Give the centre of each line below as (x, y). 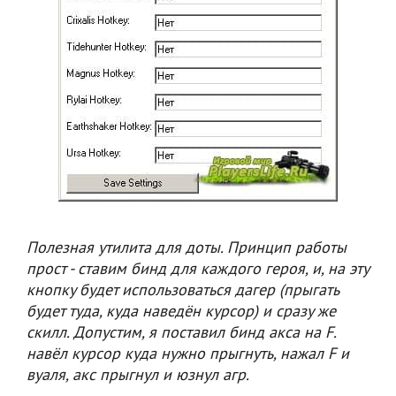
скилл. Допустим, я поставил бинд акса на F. (181, 334)
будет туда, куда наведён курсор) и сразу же (181, 312)
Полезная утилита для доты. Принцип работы (187, 249)
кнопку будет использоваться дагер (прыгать (183, 291)
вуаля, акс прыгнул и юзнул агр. (138, 376)
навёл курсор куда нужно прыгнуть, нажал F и (188, 355)
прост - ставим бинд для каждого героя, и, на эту (198, 270)
